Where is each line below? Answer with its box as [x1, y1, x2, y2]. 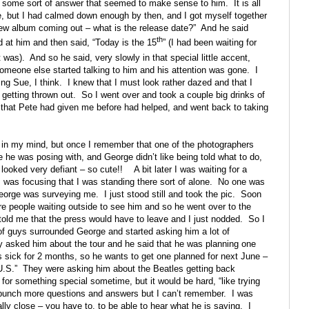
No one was [218, 177, 265, 188]
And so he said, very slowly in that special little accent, [30, 52, 250, 63]
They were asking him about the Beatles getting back [23, 263, 235, 275]
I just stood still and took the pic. [104, 189, 235, 200]
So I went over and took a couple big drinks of [81, 90, 265, 101]
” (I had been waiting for [163, 37, 257, 48]
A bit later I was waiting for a [134, 164, 247, 175]
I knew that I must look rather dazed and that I [68, 77, 252, 88]
